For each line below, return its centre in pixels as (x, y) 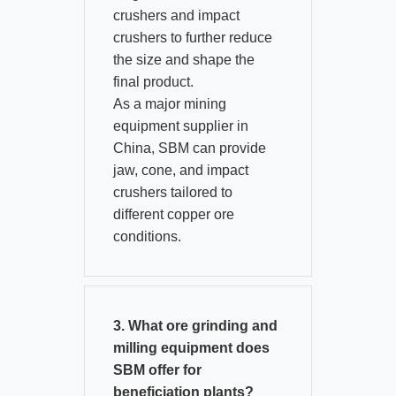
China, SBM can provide (189, 148)
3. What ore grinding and (195, 326)
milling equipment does (191, 348)
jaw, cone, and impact (180, 171)
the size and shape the (183, 60)
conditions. (147, 237)
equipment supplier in (180, 126)
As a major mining (169, 104)
